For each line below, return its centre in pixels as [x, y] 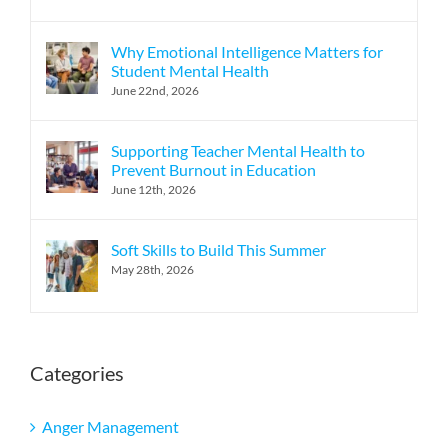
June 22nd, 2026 [155, 91]
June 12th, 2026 [153, 190]
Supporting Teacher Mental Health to [238, 151]
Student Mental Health [190, 71]
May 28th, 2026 [152, 270]
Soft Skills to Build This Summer [218, 250]
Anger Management [110, 426]
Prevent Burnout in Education [213, 170]
